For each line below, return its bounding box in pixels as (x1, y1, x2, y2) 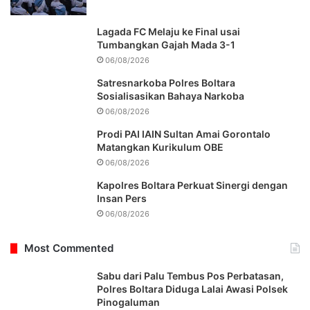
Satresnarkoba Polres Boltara (97, 77, 235, 89)
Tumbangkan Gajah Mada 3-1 (97, 39, 235, 51)
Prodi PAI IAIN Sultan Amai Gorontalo (97, 128, 271, 140)
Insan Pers (97, 192, 147, 205)
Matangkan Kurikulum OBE (97, 141, 224, 154)
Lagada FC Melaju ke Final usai (97, 26, 240, 38)
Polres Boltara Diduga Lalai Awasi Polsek (97, 283, 288, 295)
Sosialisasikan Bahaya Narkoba (97, 90, 244, 102)
